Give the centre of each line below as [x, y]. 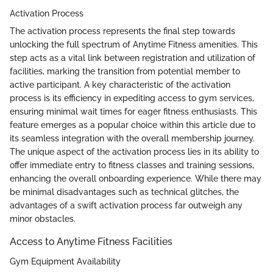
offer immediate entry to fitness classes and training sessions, [132, 165]
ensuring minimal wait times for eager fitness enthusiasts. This [133, 112]
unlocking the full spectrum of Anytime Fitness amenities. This [134, 45]
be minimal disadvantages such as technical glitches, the [124, 192]
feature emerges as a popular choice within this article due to [133, 125]
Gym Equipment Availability [65, 261]
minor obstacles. [43, 219]
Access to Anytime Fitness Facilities [91, 242]
